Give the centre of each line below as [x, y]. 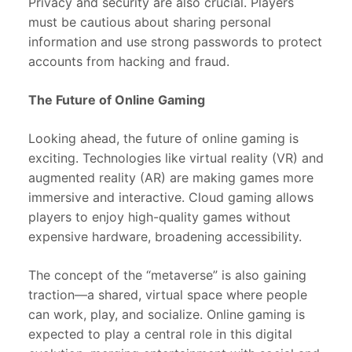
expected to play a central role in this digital [160, 334]
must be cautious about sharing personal [150, 22]
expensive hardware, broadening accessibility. [165, 237]
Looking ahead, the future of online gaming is [163, 139]
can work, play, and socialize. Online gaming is [167, 315]
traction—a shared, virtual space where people [168, 295]
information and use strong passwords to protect [175, 42]
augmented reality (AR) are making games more [171, 178]
